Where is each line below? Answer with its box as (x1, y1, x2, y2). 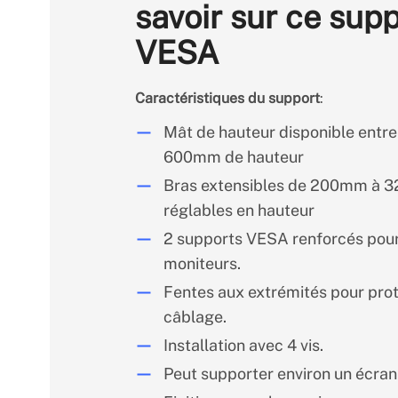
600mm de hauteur (163, 147, 304, 166)
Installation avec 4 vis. (163, 336, 323, 354)
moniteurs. (163, 254, 241, 273)
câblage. (163, 307, 227, 326)
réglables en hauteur (163, 201, 314, 219)
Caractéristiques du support (135, 90, 320, 107)
